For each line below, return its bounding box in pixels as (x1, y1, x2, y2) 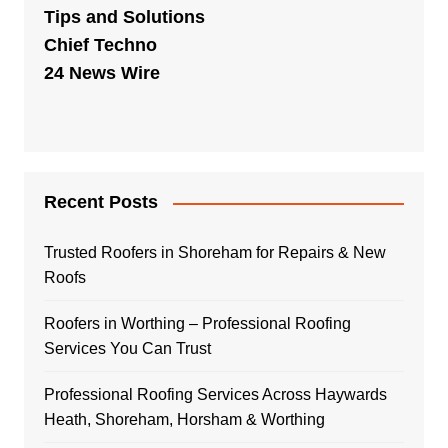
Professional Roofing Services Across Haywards (43, 386, 387, 404)
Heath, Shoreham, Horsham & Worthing (43, 411, 325, 429)
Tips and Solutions (43, 7, 205, 28)
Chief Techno (43, 35, 157, 56)
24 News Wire (43, 63, 160, 84)
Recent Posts (43, 192, 158, 213)
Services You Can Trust (43, 340, 211, 358)
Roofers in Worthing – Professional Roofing (43, 315, 351, 333)
